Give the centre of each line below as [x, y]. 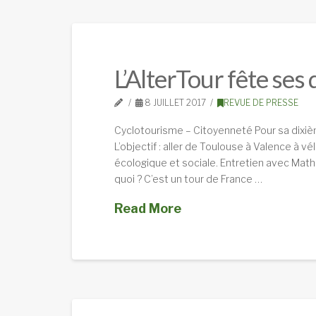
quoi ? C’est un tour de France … [188, 178]
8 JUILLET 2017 [175, 103]
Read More [148, 209]
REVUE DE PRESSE [261, 103]
